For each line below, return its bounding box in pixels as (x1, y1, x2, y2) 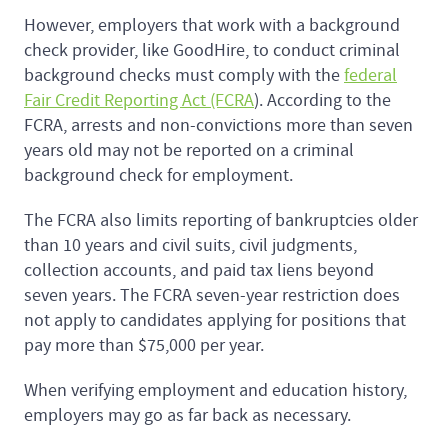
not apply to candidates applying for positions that (24, 309, 406, 333)
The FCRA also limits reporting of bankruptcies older (24, 209, 418, 233)
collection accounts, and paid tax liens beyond (24, 259, 374, 283)
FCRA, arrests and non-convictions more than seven (24, 114, 413, 138)
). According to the (254, 89, 391, 113)
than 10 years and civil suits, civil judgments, (24, 234, 357, 258)
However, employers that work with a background (24, 14, 400, 38)
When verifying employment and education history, (24, 379, 407, 403)
